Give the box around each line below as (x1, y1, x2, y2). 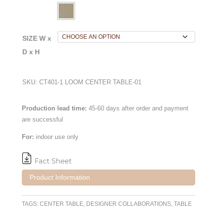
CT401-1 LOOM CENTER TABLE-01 (39, 78, 141, 86)
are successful (21, 116, 63, 124)
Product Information (21, 173, 90, 181)
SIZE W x (22, 34, 51, 43)
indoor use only (33, 133, 78, 141)
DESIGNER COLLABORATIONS (86, 200, 171, 207)
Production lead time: (21, 105, 87, 112)
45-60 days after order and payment (86, 105, 188, 112)
